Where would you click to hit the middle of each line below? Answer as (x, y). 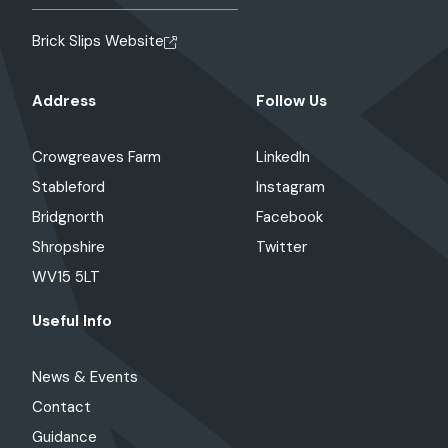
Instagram (290, 186)
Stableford (68, 186)
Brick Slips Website (98, 40)
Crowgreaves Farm (96, 156)
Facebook (289, 216)
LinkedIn (283, 156)
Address (64, 100)
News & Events (85, 376)
